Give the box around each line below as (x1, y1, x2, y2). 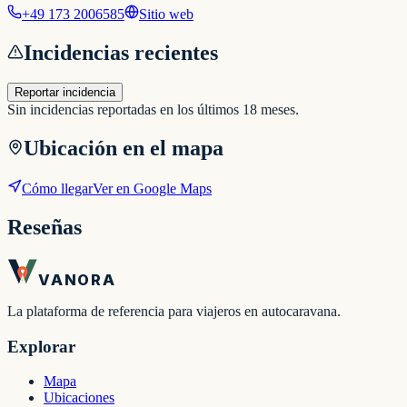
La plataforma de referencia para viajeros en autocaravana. (7, 303, 341, 319)
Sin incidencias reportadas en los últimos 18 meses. (7, 102, 299, 118)
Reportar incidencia (15, 85, 115, 100)
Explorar (7, 336, 75, 356)
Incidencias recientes (24, 40, 218, 65)
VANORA (38, 270, 116, 289)
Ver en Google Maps (93, 181, 212, 197)
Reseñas (7, 215, 82, 240)
